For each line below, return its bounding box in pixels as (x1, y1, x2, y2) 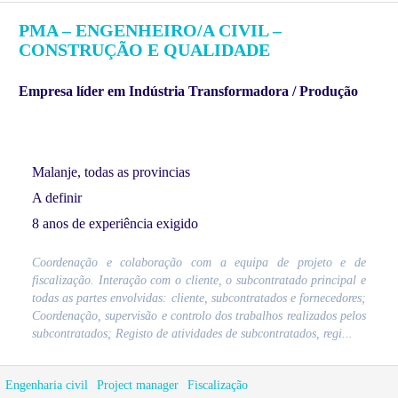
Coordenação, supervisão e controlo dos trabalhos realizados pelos (32, 308, 366, 322)
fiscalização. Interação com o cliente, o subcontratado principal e (32, 273, 366, 287)
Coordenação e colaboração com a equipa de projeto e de (32, 255, 366, 269)
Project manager (97, 378, 179, 392)
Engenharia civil (5, 378, 88, 392)
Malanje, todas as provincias (32, 163, 190, 179)
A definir (32, 189, 82, 205)
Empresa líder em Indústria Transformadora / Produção (19, 83, 358, 99)
